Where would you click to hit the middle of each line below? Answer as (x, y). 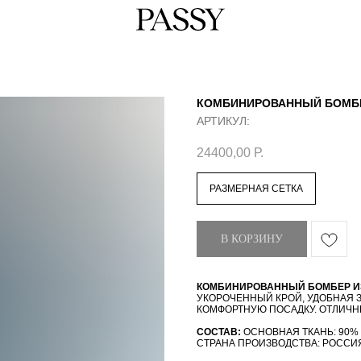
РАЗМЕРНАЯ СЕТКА (256, 189)
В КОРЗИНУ (252, 239)
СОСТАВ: (219, 332)
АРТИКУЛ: (223, 121)
